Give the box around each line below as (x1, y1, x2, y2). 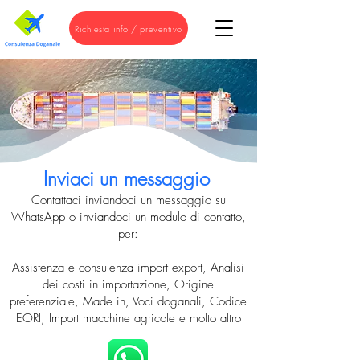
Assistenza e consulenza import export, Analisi (12, 260, 244, 276)
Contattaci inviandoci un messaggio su (31, 192, 226, 208)
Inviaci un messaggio (43, 166, 210, 191)
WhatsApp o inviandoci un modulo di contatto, (10, 209, 246, 225)
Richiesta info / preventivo (75, 22, 182, 35)
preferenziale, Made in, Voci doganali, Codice (10, 293, 247, 309)
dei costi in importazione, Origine (43, 276, 214, 292)
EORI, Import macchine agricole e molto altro (15, 310, 241, 326)
